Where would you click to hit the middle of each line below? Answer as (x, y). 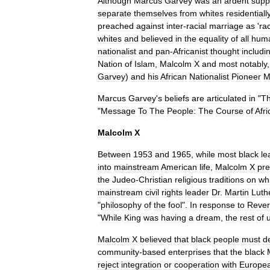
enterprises (190, 252)
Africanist (190, 51)
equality (214, 39)
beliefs (177, 98)
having (174, 218)
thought (225, 51)
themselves (155, 13)
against (150, 26)
